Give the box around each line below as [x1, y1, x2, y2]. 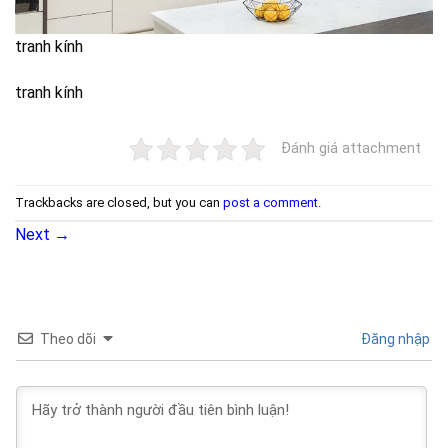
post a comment [223, 194, 318, 210]
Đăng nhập [358, 331, 430, 348]
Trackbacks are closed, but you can [15, 194, 223, 210]
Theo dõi [40, 331, 96, 348]
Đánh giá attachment [281, 140, 421, 158]
